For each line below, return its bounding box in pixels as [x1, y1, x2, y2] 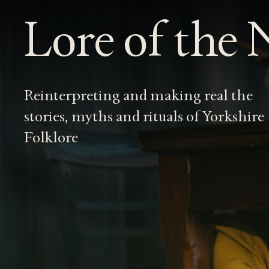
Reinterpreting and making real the [24, 88, 253, 106]
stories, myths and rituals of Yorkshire [24, 109, 264, 127]
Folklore [24, 130, 78, 148]
